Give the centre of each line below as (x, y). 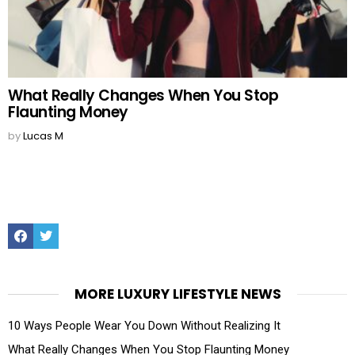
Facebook (48, 225)
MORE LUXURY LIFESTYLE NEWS (177, 294)
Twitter (66, 225)
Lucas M (43, 136)
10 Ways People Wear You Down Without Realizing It (144, 325)
